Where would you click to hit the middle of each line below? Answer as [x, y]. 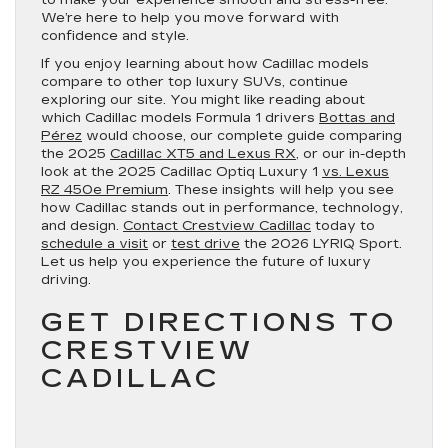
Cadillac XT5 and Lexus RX [203, 153]
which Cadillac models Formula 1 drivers [180, 117]
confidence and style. [115, 35]
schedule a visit [94, 243]
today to [343, 225]
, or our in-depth [351, 153]
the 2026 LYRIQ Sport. [321, 243]
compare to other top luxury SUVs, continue [194, 81]
